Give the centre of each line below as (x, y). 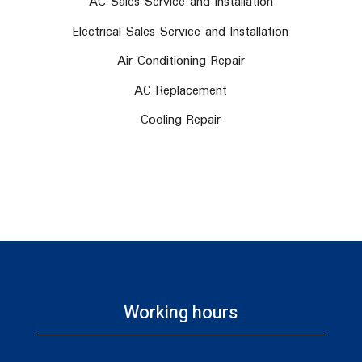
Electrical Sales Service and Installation (181, 32)
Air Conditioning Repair (181, 61)
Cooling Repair (181, 120)
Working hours (181, 313)
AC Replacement (181, 90)
